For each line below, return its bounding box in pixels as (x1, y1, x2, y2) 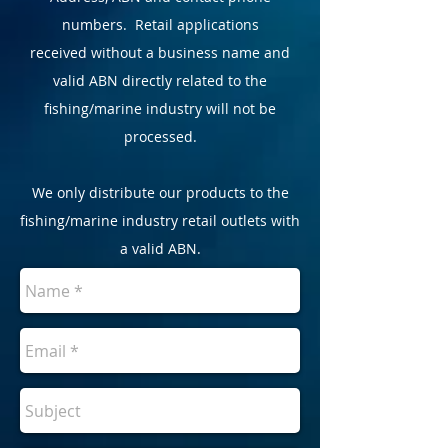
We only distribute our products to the (31, 183, 289, 202)
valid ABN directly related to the (53, 71, 267, 90)
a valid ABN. (119, 239, 201, 258)
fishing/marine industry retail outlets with (20, 211, 300, 230)
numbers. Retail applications (61, 15, 259, 34)
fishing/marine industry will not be (44, 99, 276, 118)
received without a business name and (30, 43, 290, 62)
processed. (123, 127, 197, 146)
